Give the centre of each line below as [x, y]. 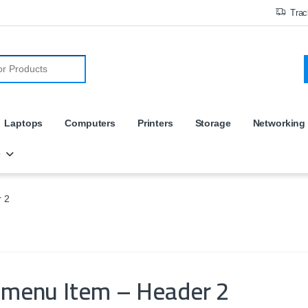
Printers [155, 123]
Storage [213, 123]
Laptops [24, 123]
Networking [279, 123]
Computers [90, 123]
